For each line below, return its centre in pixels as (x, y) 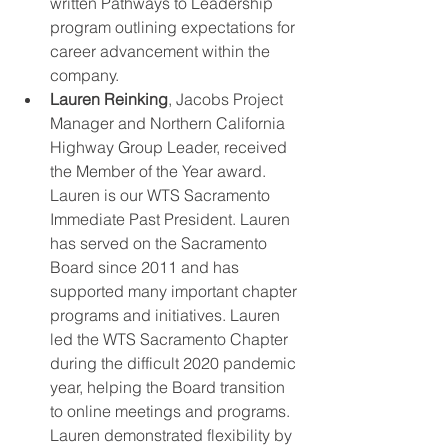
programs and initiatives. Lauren (167, 315)
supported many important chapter (175, 291)
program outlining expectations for (174, 27)
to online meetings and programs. (172, 411)
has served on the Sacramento (160, 243)
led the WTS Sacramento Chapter (171, 339)
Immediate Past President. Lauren (172, 219)
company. (86, 75)
